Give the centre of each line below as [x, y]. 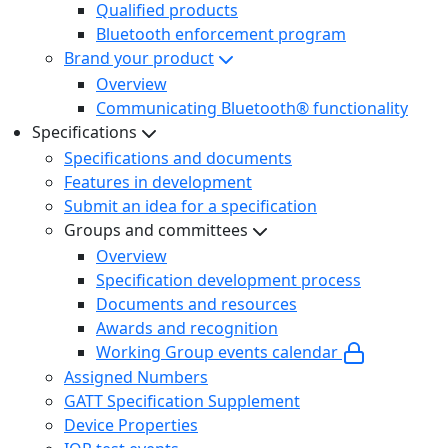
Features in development [158, 181]
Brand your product [139, 58]
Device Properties [131, 425]
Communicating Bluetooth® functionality [252, 108]
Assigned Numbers [136, 377]
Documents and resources [196, 303]
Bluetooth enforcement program [221, 34]
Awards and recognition [187, 327]
